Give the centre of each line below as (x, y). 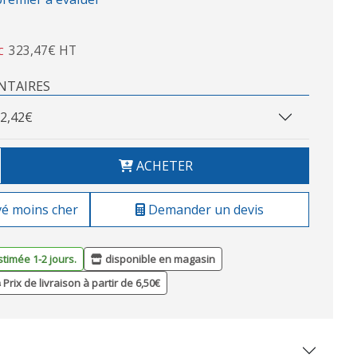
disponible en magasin (159, 259)
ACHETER (163, 166)
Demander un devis (204, 210)
